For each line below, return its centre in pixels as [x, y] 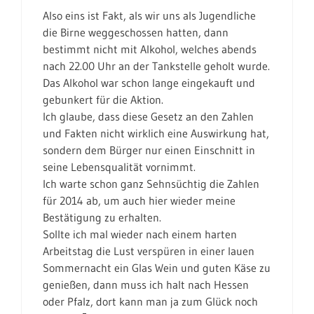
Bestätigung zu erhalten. [102, 217]
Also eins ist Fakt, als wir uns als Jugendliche [149, 15]
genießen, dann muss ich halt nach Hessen [146, 285]
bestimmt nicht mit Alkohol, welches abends [150, 49]
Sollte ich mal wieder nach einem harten [140, 234]
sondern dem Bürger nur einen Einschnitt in [149, 150]
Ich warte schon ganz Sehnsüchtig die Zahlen [151, 184]
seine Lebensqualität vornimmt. [119, 167]
